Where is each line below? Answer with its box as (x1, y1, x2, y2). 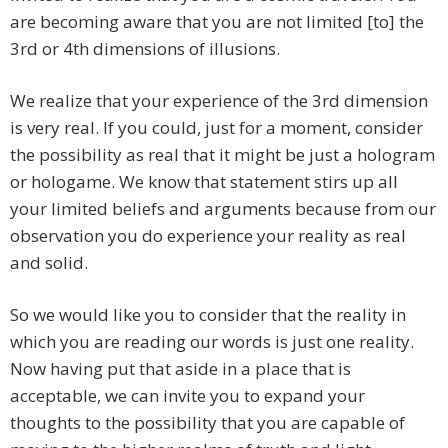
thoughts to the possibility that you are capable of (10, 411, 405, 435)
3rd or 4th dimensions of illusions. (10, 37, 280, 61)
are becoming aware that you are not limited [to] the (10, 10, 424, 34)
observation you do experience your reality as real (10, 224, 406, 248)
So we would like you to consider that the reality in (10, 303, 406, 327)
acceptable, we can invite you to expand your (10, 384, 365, 408)
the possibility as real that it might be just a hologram (10, 143, 435, 167)
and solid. (10, 251, 88, 275)
